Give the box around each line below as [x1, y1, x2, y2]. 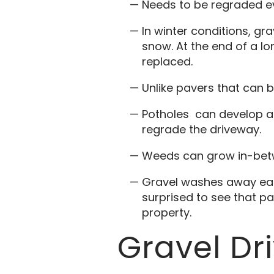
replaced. [142, 54, 196, 70]
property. [142, 205, 191, 221]
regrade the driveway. [142, 122, 261, 138]
